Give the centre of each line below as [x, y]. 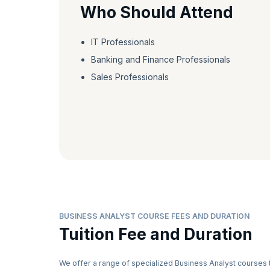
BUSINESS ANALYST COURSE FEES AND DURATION [154, 216]
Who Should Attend [157, 12]
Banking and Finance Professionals [160, 59]
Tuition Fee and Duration [156, 234]
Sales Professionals [130, 77]
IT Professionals [123, 42]
